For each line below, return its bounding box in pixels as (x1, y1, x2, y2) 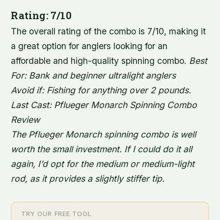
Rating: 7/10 (11, 8, 72, 22)
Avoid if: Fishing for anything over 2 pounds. (11, 84, 192, 95)
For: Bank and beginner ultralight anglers (11, 70, 176, 81)
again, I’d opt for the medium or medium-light (11, 158, 195, 169)
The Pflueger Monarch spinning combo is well (11, 129, 196, 139)
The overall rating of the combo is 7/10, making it (11, 26, 206, 36)
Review (11, 114, 40, 125)
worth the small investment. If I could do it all (11, 143, 192, 154)
